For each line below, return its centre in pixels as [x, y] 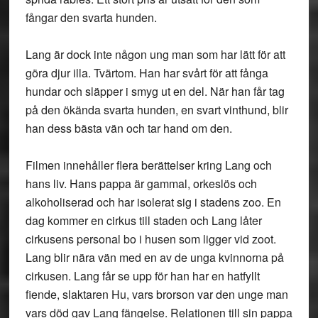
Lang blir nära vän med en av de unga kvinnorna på [154, 257]
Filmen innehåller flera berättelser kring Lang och [148, 165]
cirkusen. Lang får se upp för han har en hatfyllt [142, 276]
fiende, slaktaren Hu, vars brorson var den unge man [157, 294]
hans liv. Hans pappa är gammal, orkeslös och [141, 183]
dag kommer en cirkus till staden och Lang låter [143, 220]
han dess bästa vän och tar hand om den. [128, 128]
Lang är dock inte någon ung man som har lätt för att [155, 54]
